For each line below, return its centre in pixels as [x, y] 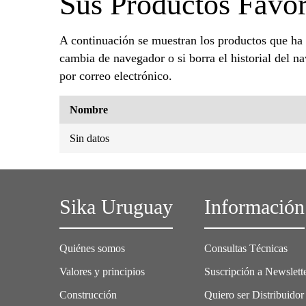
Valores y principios [102, 271]
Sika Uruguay [116, 207]
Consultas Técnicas [246, 248]
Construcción [88, 294]
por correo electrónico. [116, 75]
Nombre [89, 109]
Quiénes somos [92, 248]
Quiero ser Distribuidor [254, 294]
